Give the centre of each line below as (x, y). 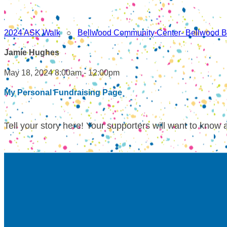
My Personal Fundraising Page (63, 92)
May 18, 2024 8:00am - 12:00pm (62, 72)
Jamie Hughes (32, 53)
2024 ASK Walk (32, 33)
